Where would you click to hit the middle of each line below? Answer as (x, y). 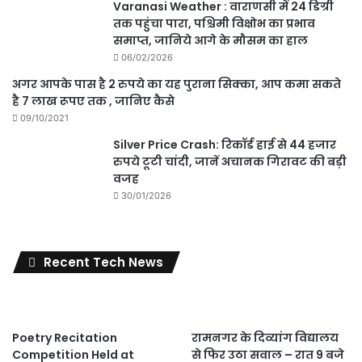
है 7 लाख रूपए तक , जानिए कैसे (93, 101)
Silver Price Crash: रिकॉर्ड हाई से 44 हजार (225, 144)
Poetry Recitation (65, 337)
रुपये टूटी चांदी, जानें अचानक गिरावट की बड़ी (230, 161)
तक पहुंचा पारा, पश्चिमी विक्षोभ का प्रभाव (214, 23)
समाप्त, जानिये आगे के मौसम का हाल (210, 40)
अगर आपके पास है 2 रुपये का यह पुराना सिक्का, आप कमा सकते (177, 84)
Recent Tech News (103, 262)
